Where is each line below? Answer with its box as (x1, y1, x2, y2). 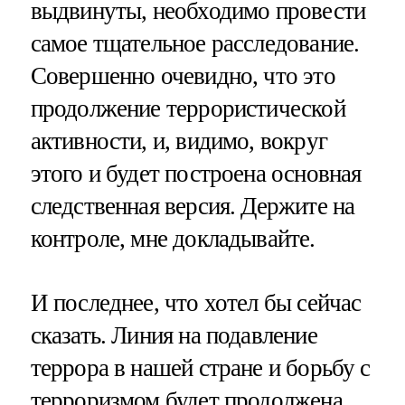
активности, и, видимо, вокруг (30, 127, 327, 155)
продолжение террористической (30, 95, 345, 123)
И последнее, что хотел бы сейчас (30, 289, 362, 317)
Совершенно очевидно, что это (30, 62, 335, 90)
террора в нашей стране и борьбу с (30, 354, 371, 382)
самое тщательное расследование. (30, 30, 360, 58)
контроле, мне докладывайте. (30, 225, 316, 253)
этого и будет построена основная (30, 160, 362, 188)
